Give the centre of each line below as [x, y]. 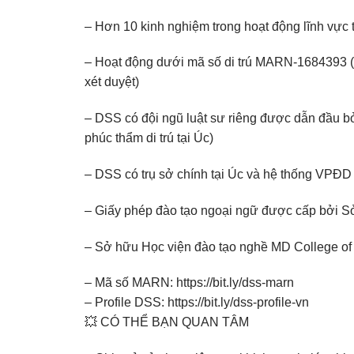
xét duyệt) [112, 82]
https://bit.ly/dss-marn [235, 283]
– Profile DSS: [126, 303]
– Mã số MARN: [130, 283]
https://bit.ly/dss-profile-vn [238, 303]
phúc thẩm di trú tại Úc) [149, 138]
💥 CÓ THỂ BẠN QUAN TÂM [167, 322]
